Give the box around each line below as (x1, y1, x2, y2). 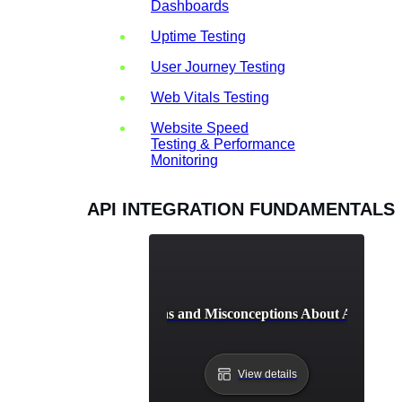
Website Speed (151, 119, 249, 135)
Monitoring (151, 152, 218, 168)
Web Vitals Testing (151, 89, 269, 105)
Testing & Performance (151, 135, 295, 152)
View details (238, 367, 297, 380)
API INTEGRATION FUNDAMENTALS (87, 198, 396, 219)
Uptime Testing (151, 28, 246, 44)
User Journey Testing (151, 58, 285, 74)
